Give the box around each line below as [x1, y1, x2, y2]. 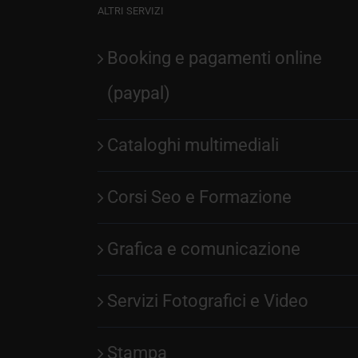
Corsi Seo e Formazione [107, 187, 292, 207]
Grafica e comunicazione [107, 239, 300, 259]
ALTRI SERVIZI [97, 5, 164, 17]
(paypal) [107, 83, 170, 103]
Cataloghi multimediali [107, 135, 279, 155]
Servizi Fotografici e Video [107, 291, 308, 311]
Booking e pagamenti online [107, 48, 322, 68]
